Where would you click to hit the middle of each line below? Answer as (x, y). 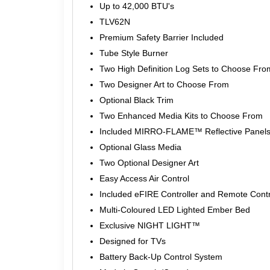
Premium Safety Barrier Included (161, 37)
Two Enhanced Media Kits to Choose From (181, 115)
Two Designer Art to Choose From (164, 84)
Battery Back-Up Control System (161, 256)
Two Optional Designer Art (149, 162)
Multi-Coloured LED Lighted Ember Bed (174, 209)
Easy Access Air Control (144, 178)
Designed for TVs (132, 241)
